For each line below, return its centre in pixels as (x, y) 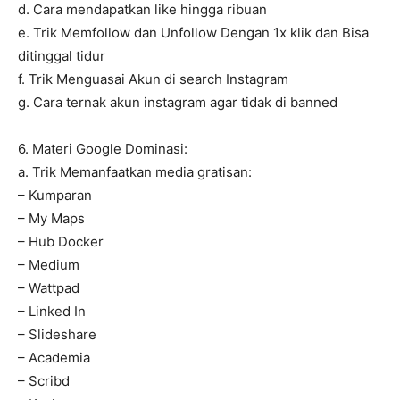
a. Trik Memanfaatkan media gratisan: (135, 172)
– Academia (54, 358)
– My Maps (51, 219)
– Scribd (44, 381)
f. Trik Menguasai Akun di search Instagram (153, 79)
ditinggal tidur (62, 56)
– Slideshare (57, 335)
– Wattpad (49, 288)
